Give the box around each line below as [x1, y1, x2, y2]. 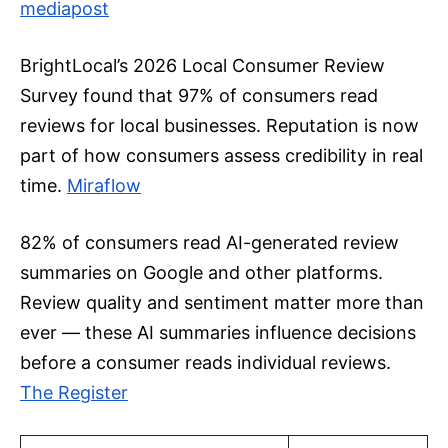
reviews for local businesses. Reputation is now [20, 115, 419, 137]
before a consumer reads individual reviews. [20, 352, 391, 374]
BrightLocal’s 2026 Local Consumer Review [20, 55, 385, 77]
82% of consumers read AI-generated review [20, 232, 399, 254]
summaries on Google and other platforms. [20, 262, 383, 284]
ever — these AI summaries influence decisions [20, 322, 416, 344]
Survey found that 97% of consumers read [20, 85, 378, 107]
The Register [20, 382, 128, 404]
